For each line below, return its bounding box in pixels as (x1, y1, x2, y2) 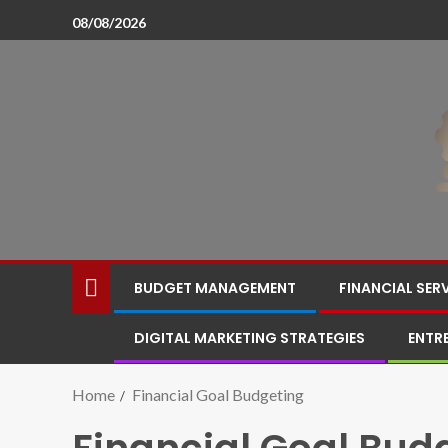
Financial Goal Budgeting (132, 385, 304, 404)
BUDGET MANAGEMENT (134, 278, 296, 298)
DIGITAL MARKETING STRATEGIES (134, 328, 365, 348)
